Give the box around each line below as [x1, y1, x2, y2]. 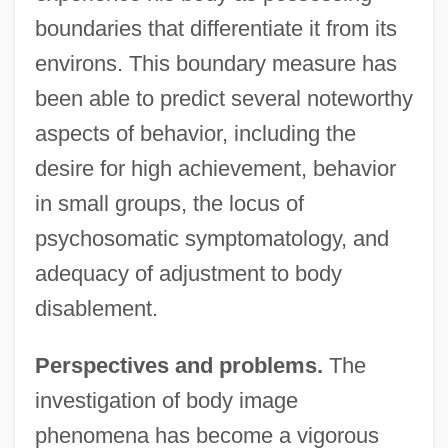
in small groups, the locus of [34, 190, 304, 216]
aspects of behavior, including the [34, 120, 356, 146]
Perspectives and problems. [34, 352, 323, 378]
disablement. [34, 295, 158, 321]
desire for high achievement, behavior [34, 155, 396, 181]
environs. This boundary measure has [34, 50, 397, 76]
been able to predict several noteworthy [34, 85, 413, 111]
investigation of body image [34, 387, 298, 413]
